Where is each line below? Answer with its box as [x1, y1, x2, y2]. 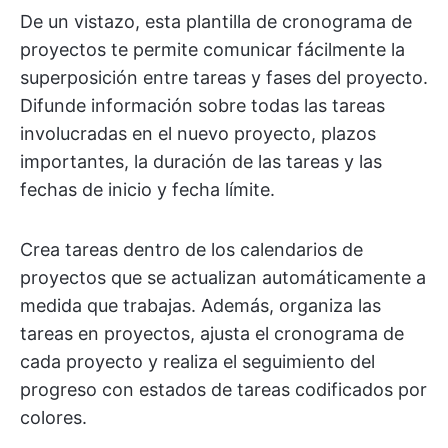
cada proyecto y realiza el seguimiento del [20, 351, 375, 373]
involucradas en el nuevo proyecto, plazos [20, 123, 376, 145]
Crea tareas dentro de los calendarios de [20, 239, 363, 261]
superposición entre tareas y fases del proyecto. [20, 67, 428, 89]
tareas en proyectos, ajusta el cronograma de [20, 323, 404, 345]
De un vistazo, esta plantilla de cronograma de [20, 11, 412, 33]
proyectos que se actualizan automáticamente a [20, 267, 426, 289]
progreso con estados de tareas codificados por [20, 379, 427, 401]
